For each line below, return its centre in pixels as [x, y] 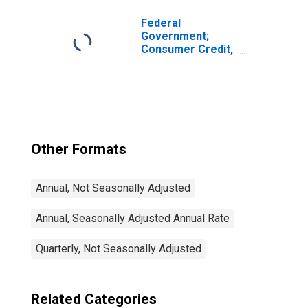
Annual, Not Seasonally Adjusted [113, 188]
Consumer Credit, [187, 49]
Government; [175, 36]
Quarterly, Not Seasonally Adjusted [119, 249]
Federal [161, 23]
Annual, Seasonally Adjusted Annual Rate [133, 218]
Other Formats [79, 149]
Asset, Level [174, 75]
